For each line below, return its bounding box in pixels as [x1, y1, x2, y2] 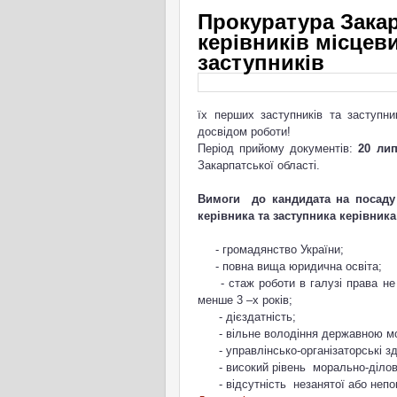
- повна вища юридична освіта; [198, 259, 382, 273]
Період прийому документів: [198, 141, 359, 155]
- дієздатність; [198, 309, 296, 323]
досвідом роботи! [198, 124, 291, 138]
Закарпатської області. [198, 158, 323, 172]
